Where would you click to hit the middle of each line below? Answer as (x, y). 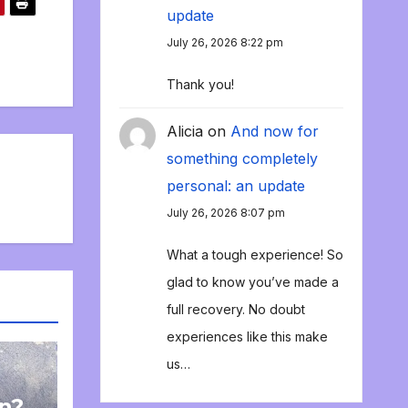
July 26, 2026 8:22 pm (224, 43)
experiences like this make (247, 337)
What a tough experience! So (255, 255)
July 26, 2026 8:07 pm (225, 213)
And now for (274, 132)
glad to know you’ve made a (252, 282)
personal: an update (235, 186)
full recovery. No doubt (235, 310)
